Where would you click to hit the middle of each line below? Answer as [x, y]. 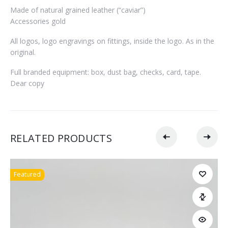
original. [23, 52]
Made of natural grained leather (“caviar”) [78, 10]
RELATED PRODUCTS [61, 138]
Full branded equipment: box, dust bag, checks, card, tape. [105, 72]
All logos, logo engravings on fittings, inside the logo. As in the [112, 41]
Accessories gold [38, 21]
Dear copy [27, 83]
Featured [27, 175]
